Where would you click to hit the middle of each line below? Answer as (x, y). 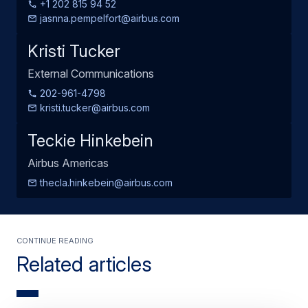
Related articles (84, 264)
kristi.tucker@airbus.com (93, 107)
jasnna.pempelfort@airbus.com (108, 18)
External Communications (91, 73)
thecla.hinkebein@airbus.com (105, 182)
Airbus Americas (68, 163)
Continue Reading (55, 239)
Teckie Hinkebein (90, 140)
